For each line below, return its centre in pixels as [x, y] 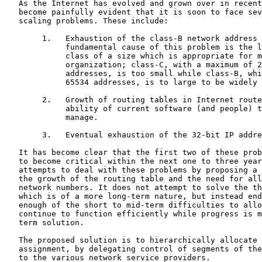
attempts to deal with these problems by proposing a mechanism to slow [12, 170]
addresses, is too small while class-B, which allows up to [35, 73]
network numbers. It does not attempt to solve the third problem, [12, 187]
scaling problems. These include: [12, 20]
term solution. [12, 222]
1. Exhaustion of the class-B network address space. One [23, 38]
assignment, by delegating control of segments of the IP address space [12, 249]
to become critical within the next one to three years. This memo [12, 161]
